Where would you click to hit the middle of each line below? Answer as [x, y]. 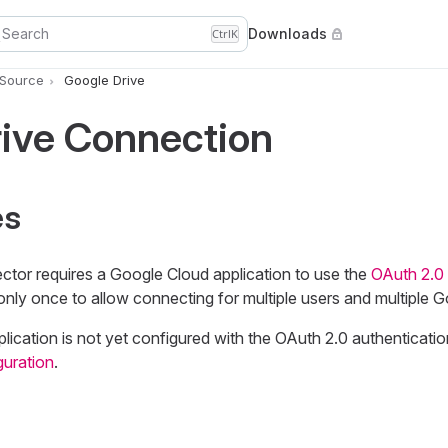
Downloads [287, 33]
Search [25, 33]
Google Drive [104, 80]
